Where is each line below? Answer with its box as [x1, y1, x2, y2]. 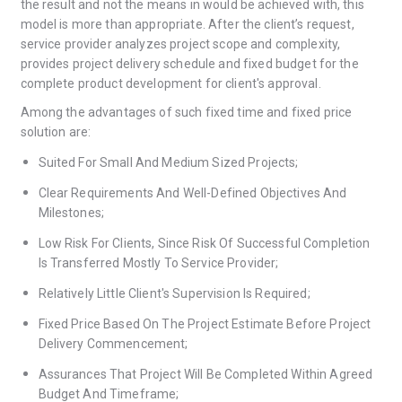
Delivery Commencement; [38, 336, 188, 351]
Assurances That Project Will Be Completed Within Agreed [38, 366, 373, 381]
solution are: [20, 124, 92, 139]
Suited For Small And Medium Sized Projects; [38, 154, 299, 170]
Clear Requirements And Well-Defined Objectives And [38, 185, 347, 200]
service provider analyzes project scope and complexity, [20, 36, 341, 51]
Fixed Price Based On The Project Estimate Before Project [38, 316, 371, 331]
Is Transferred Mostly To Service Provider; [38, 255, 279, 270]
